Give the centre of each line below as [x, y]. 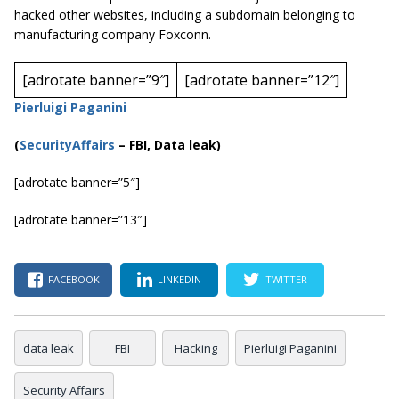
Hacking [195, 348]
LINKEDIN [179, 280]
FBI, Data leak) [175, 144]
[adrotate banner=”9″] [96, 80]
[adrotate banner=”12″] [262, 80]
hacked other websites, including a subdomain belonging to [185, 14]
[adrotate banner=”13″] [81, 219]
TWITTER [286, 280]
